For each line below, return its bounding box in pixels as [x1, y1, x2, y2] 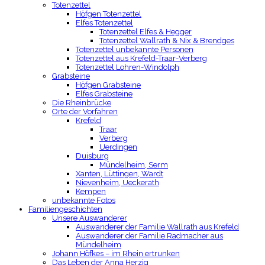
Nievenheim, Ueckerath [76, 178, 159, 187]
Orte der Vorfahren [52, 107, 118, 116]
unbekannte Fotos [52, 196, 115, 205]
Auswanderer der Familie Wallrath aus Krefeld [76, 222, 239, 231]
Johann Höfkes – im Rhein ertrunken [52, 249, 180, 258]
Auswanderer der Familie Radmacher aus [76, 231, 223, 240]
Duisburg [76, 151, 109, 160]
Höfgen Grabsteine [76, 80, 141, 89]
